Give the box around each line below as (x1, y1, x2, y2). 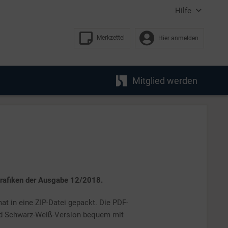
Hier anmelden (158, 34, 198, 42)
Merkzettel (97, 34, 125, 41)
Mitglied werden (132, 75, 197, 86)
